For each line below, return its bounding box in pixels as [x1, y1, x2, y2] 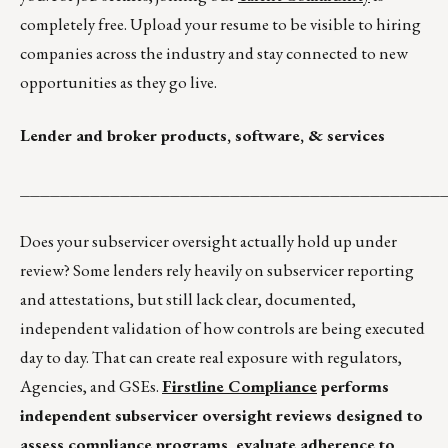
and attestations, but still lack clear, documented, [20, 288, 356, 311]
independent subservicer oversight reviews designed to [20, 404, 423, 427]
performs [317, 375, 389, 398]
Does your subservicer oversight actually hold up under [20, 230, 397, 253]
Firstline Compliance [162, 375, 317, 398]
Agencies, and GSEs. [20, 375, 162, 398]
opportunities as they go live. [20, 71, 217, 94]
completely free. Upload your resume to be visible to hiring [20, 13, 421, 36]
